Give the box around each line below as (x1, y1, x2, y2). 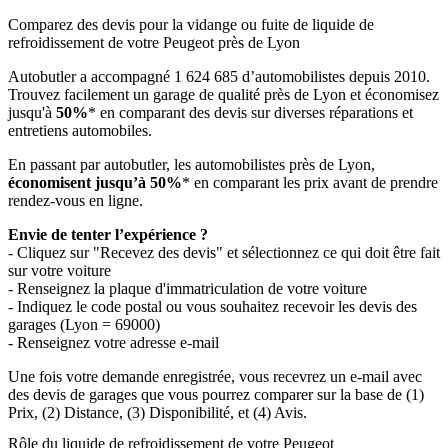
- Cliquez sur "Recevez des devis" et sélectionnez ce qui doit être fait (8, 243, 440, 261)
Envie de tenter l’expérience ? (8, 225, 208, 243)
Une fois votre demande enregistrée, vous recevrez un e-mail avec (8, 367, 422, 385)
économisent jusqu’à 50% (8, 173, 182, 191)
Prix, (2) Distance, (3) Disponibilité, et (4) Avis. (8, 403, 307, 421)
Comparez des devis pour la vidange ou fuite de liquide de (8, 15, 374, 33)
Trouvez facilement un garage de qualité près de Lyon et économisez (8, 85, 439, 103)
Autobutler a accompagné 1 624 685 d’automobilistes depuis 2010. (8, 67, 430, 85)
